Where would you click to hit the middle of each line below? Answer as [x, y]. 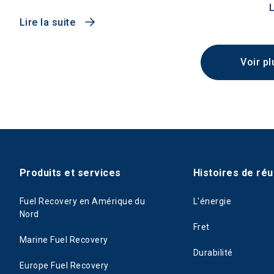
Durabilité [213, 253]
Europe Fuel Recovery [64, 265]
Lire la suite [48, 22]
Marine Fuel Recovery [64, 240]
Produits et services [70, 173]
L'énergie [213, 201]
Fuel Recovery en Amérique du [83, 201]
